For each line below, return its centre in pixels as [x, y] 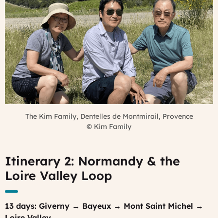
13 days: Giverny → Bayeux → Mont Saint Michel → [104, 206]
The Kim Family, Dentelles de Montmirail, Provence [109, 116]
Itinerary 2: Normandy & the [92, 161]
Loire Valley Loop [58, 175]
